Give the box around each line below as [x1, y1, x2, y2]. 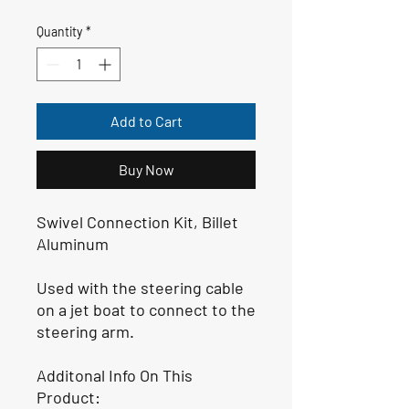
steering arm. [37, 320, 134, 341]
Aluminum [37, 233, 109, 254]
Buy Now [118, 160, 174, 178]
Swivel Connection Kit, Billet [37, 211, 238, 232]
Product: [37, 386, 100, 407]
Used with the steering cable [37, 277, 244, 298]
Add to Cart [110, 111, 183, 130]
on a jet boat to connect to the [37, 299, 256, 320]
